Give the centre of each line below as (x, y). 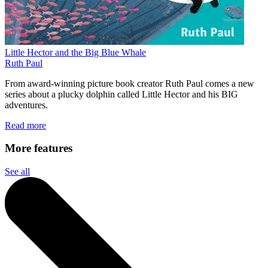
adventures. (26, 105)
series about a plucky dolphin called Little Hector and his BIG (121, 94)
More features (39, 148)
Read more (25, 125)
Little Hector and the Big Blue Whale (75, 52)
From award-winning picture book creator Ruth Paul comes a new (130, 83)
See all (17, 172)
